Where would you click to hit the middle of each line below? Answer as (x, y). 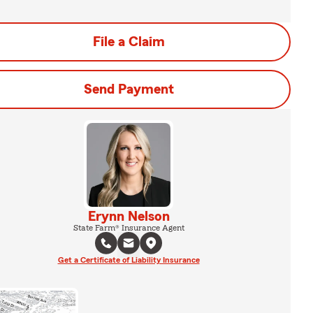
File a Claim (129, 42)
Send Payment (129, 89)
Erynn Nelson (129, 217)
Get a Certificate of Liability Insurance (129, 260)
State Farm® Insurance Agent (129, 228)
